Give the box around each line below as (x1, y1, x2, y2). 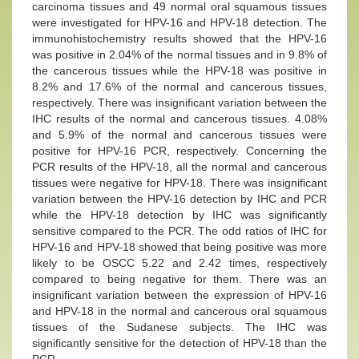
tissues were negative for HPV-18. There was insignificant (32, 176, 327, 189)
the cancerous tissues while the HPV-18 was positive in (32, 64, 327, 77)
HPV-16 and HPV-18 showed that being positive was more (32, 240, 327, 253)
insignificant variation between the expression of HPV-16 (32, 288, 327, 301)
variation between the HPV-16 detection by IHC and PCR (32, 192, 327, 205)
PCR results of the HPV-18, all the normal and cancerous (32, 160, 327, 173)
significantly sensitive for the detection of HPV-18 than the (32, 337, 327, 349)
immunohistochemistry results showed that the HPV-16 (32, 32, 327, 45)
